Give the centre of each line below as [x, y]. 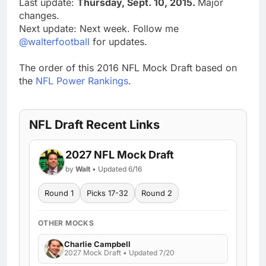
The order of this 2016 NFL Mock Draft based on [128, 67]
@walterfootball [54, 41]
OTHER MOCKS [66, 223]
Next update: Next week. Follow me [99, 28]
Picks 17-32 [107, 193]
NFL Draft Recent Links [94, 124]
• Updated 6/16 [116, 169]
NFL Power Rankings [82, 80]
